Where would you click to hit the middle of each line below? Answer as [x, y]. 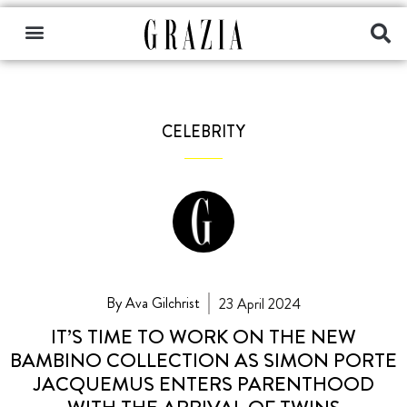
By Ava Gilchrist [153, 303]
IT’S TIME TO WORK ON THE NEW [203, 336]
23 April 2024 [260, 303]
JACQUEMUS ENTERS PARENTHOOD [203, 383]
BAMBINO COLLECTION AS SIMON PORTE [203, 360]
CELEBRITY [203, 132]
